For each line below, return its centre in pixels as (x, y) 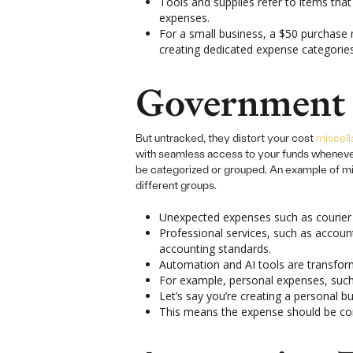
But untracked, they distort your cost (226, 137)
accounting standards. (215, 248)
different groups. (176, 185)
